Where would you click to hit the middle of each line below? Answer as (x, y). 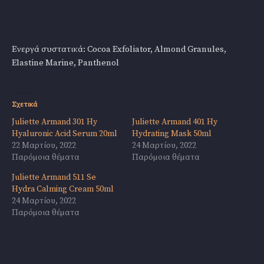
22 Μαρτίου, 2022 (44, 146)
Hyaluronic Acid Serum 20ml (65, 134)
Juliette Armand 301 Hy (55, 122)
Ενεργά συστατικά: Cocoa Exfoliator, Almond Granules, (119, 50)
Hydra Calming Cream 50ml (63, 189)
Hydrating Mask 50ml (172, 134)
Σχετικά (24, 105)
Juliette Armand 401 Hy (175, 122)
